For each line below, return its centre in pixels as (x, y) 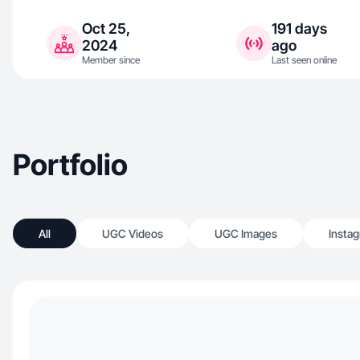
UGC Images (246, 233)
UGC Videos (133, 233)
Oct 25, (106, 29)
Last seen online (304, 60)
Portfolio (70, 165)
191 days (299, 29)
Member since (111, 60)
